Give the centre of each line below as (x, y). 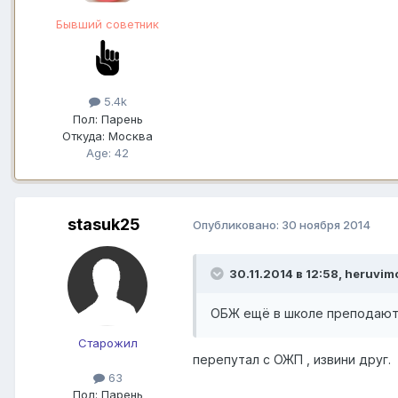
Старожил (107, 342)
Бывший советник (107, 24)
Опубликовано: (237, 225)
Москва (129, 135)
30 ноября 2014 (326, 225)
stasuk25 (104, 224)
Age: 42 (107, 152)
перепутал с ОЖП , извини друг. (292, 359)
